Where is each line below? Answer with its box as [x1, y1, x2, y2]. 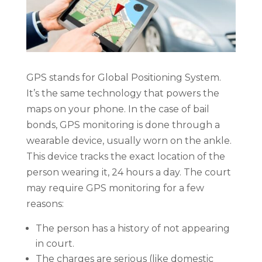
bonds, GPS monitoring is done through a [26, 119, 220, 130]
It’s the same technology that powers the [26, 87, 219, 99]
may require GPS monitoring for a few [26, 182, 204, 194]
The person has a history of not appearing [35, 222, 230, 234]
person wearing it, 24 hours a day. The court [26, 166, 231, 178]
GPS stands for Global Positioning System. [26, 71, 221, 83]
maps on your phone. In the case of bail [26, 103, 209, 115]
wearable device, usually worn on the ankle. [26, 135, 232, 146]
